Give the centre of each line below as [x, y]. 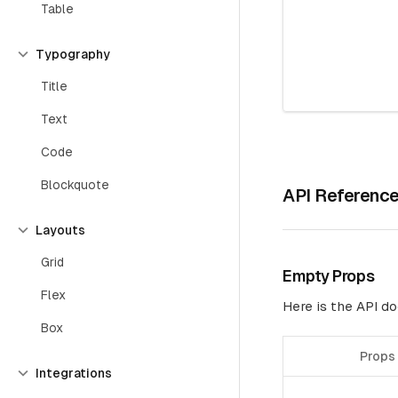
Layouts [60, 230]
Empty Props [329, 276]
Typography [73, 54]
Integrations [74, 373]
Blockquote [75, 185]
